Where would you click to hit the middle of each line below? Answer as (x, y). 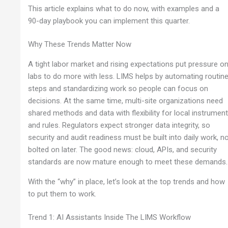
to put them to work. (62, 194)
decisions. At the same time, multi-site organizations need (126, 101)
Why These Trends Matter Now (80, 45)
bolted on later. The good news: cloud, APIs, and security (123, 149)
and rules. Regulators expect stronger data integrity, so (119, 125)
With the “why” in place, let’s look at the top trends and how (127, 181)
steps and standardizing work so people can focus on (118, 88)
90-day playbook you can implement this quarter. (109, 21)
